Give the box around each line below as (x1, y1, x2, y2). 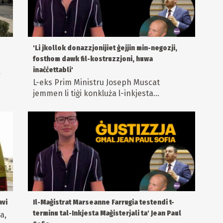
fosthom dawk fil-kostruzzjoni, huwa (32, 55, 153, 64)
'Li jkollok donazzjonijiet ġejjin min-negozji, (32, 44, 177, 53)
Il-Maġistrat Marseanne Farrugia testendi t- (32, 198, 174, 207)
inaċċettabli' (32, 66, 73, 75)
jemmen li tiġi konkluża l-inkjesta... (32, 89, 159, 99)
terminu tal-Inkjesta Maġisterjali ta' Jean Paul (32, 209, 181, 218)
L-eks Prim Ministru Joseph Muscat (32, 78, 160, 88)
